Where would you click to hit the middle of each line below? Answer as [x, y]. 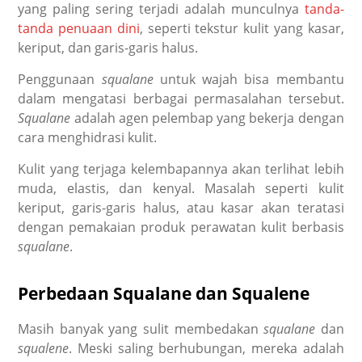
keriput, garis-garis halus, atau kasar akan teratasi [181, 207]
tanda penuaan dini [79, 28]
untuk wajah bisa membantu [252, 79]
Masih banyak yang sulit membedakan [141, 328]
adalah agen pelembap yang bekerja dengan [209, 118]
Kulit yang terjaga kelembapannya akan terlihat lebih [181, 168]
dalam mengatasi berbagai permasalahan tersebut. [181, 98]
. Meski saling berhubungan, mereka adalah [206, 348]
